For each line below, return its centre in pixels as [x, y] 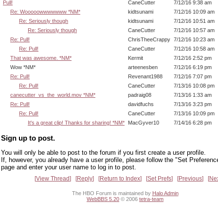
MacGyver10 [144, 123]
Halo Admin [165, 193]
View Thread [53, 178]
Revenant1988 [145, 77]
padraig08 [140, 95]
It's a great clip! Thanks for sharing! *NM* [76, 123]
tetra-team [151, 199]
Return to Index [120, 178]
